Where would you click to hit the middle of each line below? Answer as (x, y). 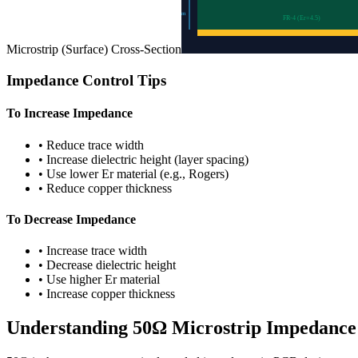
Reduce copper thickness (109, 188)
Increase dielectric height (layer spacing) (147, 159)
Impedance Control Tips (86, 81)
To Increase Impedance (70, 113)
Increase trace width (97, 251)
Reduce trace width (95, 145)
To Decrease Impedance (71, 219)
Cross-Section (146, 50)
